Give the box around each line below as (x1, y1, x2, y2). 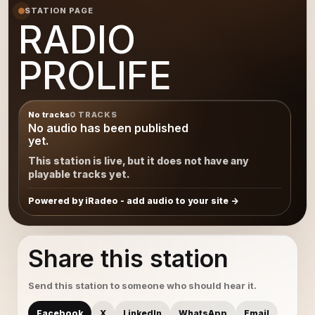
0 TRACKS (69, 110, 118, 120)
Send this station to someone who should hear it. (28, 280, 257, 291)
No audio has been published (28, 121, 188, 135)
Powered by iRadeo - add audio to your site (28, 195, 229, 206)
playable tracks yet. (28, 168, 130, 180)
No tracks (28, 110, 70, 120)
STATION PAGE (25, 6, 94, 15)
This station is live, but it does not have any (28, 155, 249, 167)
